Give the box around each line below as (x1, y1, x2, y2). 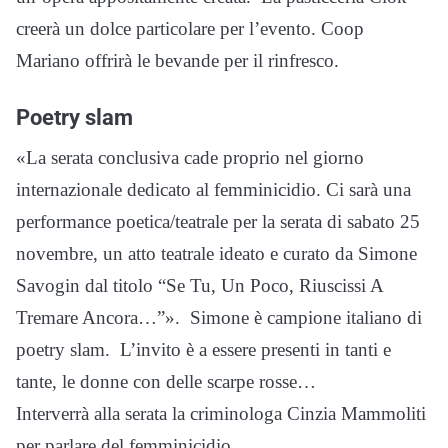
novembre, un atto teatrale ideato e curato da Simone (16, 242, 417, 264)
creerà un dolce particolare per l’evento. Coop (16, 17, 364, 39)
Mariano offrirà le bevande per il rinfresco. (16, 49, 339, 71)
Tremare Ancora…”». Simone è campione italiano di (16, 306, 422, 328)
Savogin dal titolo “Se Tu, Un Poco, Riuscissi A (16, 274, 383, 296)
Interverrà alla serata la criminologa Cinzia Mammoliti (16, 402, 426, 424)
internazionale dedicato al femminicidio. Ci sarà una (16, 178, 411, 200)
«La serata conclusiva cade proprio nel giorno (16, 146, 364, 168)
